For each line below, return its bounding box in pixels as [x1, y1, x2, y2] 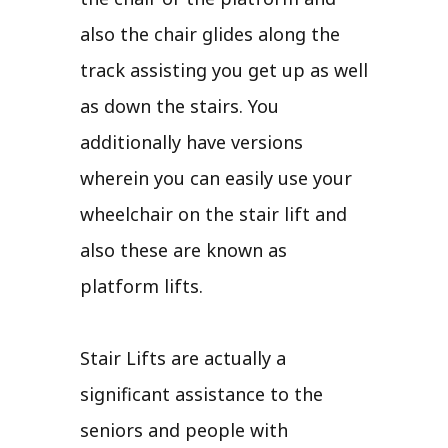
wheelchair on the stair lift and [80, 201, 347, 226]
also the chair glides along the [80, 21, 340, 46]
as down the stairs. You [80, 93, 279, 118]
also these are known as [80, 237, 287, 262]
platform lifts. [80, 273, 203, 298]
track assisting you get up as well [80, 57, 368, 82]
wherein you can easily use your [80, 165, 352, 190]
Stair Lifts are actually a [80, 345, 286, 370]
